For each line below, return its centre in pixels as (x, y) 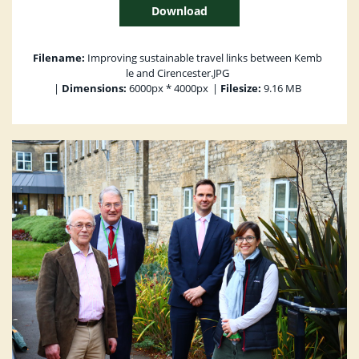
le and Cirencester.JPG (177, 73)
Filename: (59, 58)
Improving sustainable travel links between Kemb (204, 58)
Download (179, 10)
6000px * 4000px (167, 88)
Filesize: (241, 88)
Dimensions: (94, 88)
